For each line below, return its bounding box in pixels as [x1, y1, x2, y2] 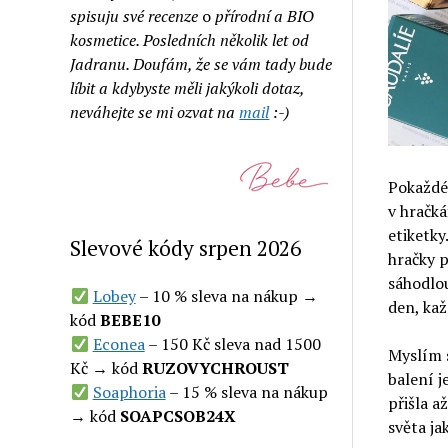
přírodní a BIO [215, 5, 315, 27]
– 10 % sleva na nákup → [135, 285, 318, 307]
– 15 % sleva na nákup [165, 381, 328, 403]
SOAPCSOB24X [120, 405, 237, 427]
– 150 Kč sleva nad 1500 [144, 333, 321, 355]
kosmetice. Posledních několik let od [70, 29, 310, 51]
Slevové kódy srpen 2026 [70, 234, 302, 262]
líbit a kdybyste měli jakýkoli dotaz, [70, 77, 305, 99]
